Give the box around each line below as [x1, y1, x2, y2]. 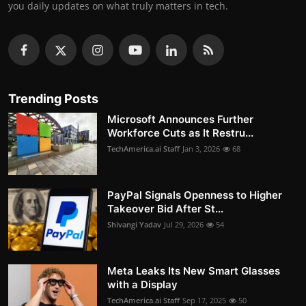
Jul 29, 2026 [164, 219, 204, 230]
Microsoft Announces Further [107, 113, 253, 126]
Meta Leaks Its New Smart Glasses [107, 264, 280, 278]
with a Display [107, 278, 178, 292]
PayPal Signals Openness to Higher [107, 189, 282, 202]
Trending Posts [8, 92, 98, 107]
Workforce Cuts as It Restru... [107, 126, 253, 140]
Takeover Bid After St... [107, 202, 223, 216]
